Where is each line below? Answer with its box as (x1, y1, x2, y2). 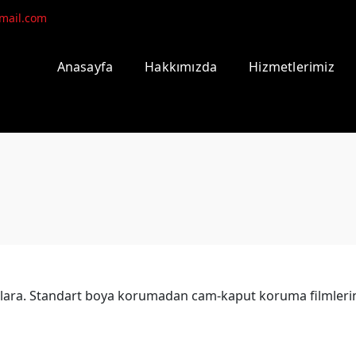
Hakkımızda (145, 57, 218, 75)
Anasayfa (56, 57, 114, 75)
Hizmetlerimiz (249, 57, 335, 75)
